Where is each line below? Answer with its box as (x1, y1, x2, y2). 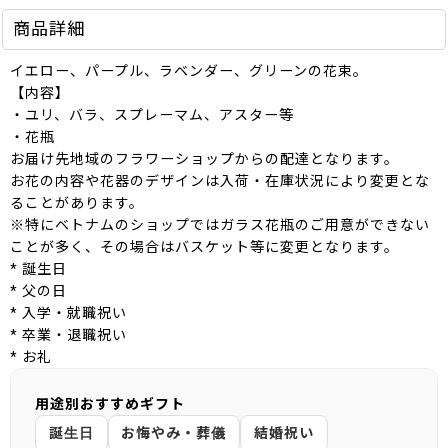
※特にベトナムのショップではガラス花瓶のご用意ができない (10, 217, 430, 234)
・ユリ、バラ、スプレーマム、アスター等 (10, 107, 294, 124)
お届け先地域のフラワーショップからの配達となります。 (10, 151, 399, 168)
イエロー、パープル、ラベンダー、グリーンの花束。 (10, 63, 368, 80)
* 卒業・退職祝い (10, 327, 127, 344)
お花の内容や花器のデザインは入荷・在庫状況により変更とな (10, 173, 430, 190)
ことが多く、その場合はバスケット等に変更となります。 (10, 239, 399, 256)
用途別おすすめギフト (35, 394, 185, 414)
